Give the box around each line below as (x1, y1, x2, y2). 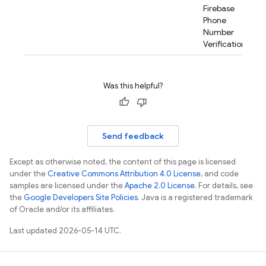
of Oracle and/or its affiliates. (9, 204, 115, 214)
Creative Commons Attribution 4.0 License (47, 169, 201, 179)
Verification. (203, 39, 250, 49)
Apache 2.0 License (125, 180, 195, 191)
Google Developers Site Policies (24, 192, 138, 202)
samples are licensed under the (9, 180, 125, 191)
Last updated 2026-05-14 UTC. (9, 226, 121, 236)
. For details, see (195, 180, 253, 191)
